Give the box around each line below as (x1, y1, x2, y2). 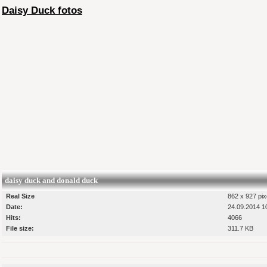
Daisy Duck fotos (2, 5, 82, 17)
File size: (6, 224, 34, 232)
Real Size (6, 192, 35, 200)
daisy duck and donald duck (5, 175, 98, 185)
